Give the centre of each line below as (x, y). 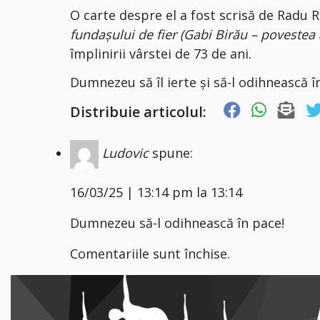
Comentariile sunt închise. (150, 253)
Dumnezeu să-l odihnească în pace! (177, 222)
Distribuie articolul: (139, 111)
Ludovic (126, 152)
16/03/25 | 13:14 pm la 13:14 (156, 192)
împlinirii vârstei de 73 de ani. (161, 54)
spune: (173, 152)
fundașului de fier (125, 35)
